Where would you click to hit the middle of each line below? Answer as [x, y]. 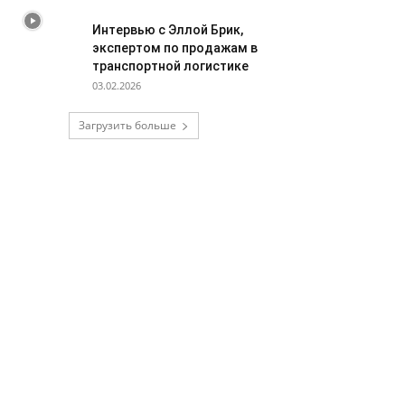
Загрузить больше [127, 125]
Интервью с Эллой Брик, [168, 30]
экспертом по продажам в [175, 48]
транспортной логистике [170, 66]
